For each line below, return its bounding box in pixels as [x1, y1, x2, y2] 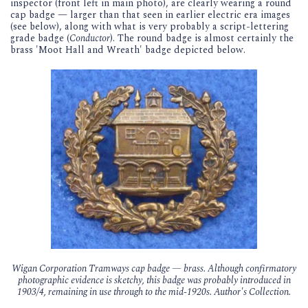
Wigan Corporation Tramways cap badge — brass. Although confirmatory [12, 261, 296, 276]
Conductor [69, 31, 110, 46]
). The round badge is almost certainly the [110, 31, 294, 46]
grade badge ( [10, 31, 69, 46]
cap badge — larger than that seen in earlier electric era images [10, 8, 290, 23]
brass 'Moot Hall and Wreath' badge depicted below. [10, 43, 248, 58]
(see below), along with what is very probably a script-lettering [10, 19, 289, 34]
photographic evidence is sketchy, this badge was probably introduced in [17, 272, 291, 287]
